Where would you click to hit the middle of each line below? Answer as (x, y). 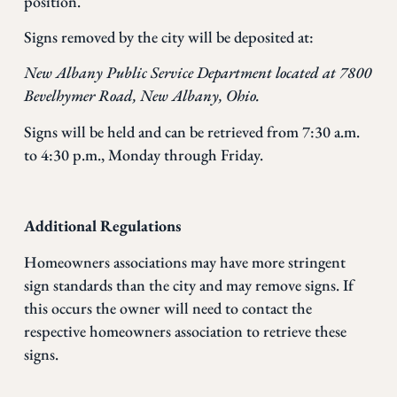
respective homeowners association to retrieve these (185, 331)
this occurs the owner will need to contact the (167, 307)
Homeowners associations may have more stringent (184, 261)
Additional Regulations (102, 226)
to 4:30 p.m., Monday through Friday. (143, 154)
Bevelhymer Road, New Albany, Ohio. (141, 96)
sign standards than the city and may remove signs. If (188, 284)
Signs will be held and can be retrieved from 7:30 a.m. (191, 131)
